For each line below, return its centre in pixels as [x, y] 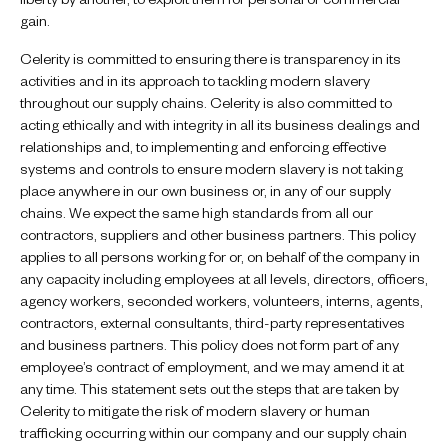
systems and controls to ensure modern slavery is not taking [211, 167]
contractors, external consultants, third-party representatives [212, 321]
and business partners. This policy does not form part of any [209, 343]
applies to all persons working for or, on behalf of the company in [220, 255]
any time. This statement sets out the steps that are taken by [209, 387]
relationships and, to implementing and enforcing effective [203, 145]
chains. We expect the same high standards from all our [196, 211]
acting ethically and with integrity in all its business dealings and [220, 123]
